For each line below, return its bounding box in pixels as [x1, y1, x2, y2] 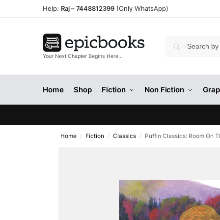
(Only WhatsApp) [114, 4, 168, 12]
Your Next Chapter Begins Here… [43, 53, 123, 60]
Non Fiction [144, 85, 184, 94]
